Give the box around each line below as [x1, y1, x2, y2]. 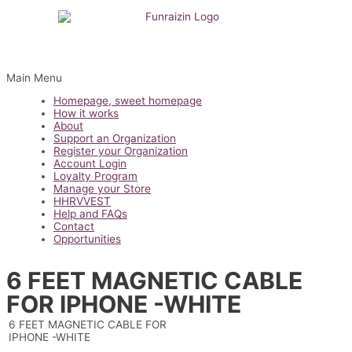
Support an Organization [53, 132, 176, 145]
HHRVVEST [53, 195, 111, 208]
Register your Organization [53, 145, 188, 158]
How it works [53, 107, 119, 120]
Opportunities [53, 233, 121, 246]
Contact [53, 220, 94, 233]
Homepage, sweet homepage [53, 94, 202, 108]
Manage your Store [53, 182, 151, 196]
